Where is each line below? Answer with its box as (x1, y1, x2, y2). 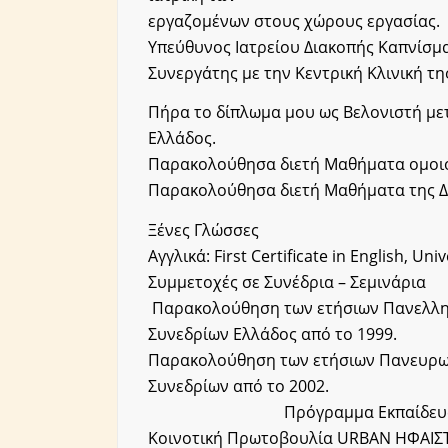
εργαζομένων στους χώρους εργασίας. (148, 9, 441, 32)
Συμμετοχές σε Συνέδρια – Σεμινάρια (148, 270, 427, 293)
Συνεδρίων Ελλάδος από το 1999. (148, 322, 398, 345)
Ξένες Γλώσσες (148, 218, 260, 241)
